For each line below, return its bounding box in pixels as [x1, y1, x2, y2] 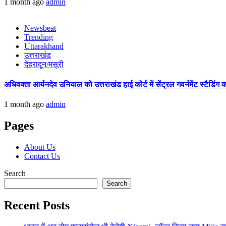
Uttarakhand [24, 42, 64, 51]
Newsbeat [24, 24, 56, 33]
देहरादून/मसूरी [24, 60, 64, 69]
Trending [24, 33, 53, 42]
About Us [24, 142, 55, 151]
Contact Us [24, 151, 60, 160]
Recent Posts [4, 198, 70, 212]
